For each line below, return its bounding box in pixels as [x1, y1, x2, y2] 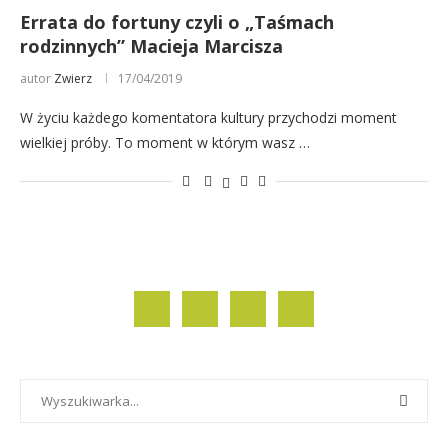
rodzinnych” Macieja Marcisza [20, 34, 283, 59]
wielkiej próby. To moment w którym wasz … [20, 133, 310, 153]
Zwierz [54, 70, 92, 88]
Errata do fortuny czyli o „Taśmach [20, 10, 334, 35]
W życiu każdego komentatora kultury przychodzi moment [20, 108, 397, 128]
